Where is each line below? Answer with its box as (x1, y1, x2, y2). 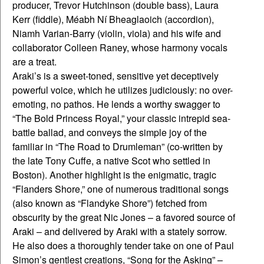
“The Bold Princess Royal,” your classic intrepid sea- (12, 111, 230, 126)
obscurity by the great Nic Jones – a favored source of (12, 210, 235, 225)
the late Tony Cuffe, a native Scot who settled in (12, 154, 210, 168)
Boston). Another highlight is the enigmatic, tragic (12, 168, 216, 182)
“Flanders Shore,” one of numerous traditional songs (12, 182, 229, 196)
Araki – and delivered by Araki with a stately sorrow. (12, 225, 227, 239)
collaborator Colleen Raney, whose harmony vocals (12, 41, 227, 55)
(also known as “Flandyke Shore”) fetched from (12, 196, 207, 210)
